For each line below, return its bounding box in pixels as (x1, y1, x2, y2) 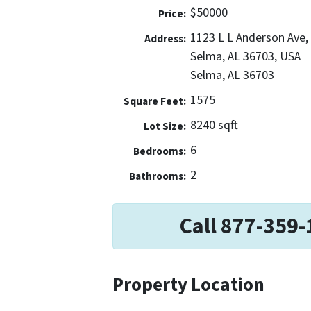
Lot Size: (143, 119, 186, 135)
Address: (144, 31, 186, 47)
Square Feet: (123, 94, 186, 110)
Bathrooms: (128, 169, 186, 185)
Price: (158, 6, 186, 22)
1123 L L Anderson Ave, (190, 29, 308, 47)
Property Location (112, 271, 264, 299)
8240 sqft (190, 117, 238, 135)
